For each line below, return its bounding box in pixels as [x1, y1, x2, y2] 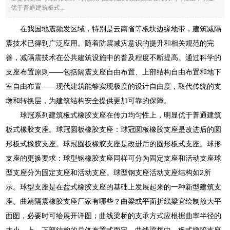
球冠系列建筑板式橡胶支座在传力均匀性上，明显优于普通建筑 [20, 110, 222, 119]
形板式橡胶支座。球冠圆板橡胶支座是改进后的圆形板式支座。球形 [6, 139, 222, 148]
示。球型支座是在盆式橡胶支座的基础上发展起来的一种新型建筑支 [6, 182, 222, 191]
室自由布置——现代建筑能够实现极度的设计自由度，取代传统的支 [6, 82, 222, 90]
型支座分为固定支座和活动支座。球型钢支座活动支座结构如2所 [6, 168, 212, 177]
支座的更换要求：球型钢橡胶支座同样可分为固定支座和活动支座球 [6, 154, 222, 162]
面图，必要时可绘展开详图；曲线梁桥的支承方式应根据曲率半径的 [6, 211, 222, 220]
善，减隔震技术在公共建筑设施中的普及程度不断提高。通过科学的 [6, 53, 222, 62]
